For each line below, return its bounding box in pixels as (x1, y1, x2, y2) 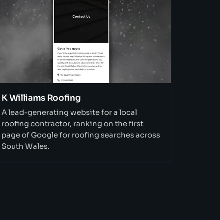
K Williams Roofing (1, 93, 81, 104)
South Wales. (1, 141, 50, 151)
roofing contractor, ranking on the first (1, 119, 144, 128)
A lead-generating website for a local (1, 108, 137, 117)
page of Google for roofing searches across (1, 130, 161, 139)
